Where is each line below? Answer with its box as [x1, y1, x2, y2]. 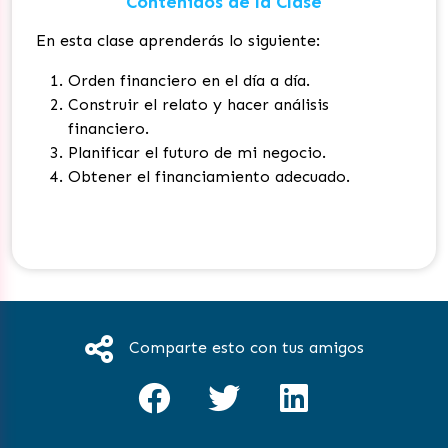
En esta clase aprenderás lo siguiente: [36, 30, 320, 50]
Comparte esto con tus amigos [128, 337, 364, 357]
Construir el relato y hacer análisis [68, 94, 329, 114]
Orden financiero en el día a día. [68, 70, 310, 90]
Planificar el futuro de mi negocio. [68, 142, 326, 162]
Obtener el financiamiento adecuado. [68, 166, 350, 186]
